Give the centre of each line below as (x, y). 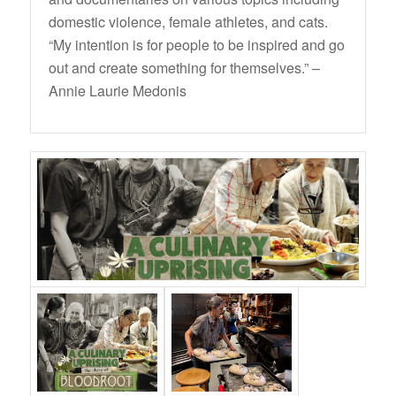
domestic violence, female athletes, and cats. (188, 22)
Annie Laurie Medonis (117, 91)
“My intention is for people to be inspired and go (196, 45)
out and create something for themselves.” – (184, 68)
